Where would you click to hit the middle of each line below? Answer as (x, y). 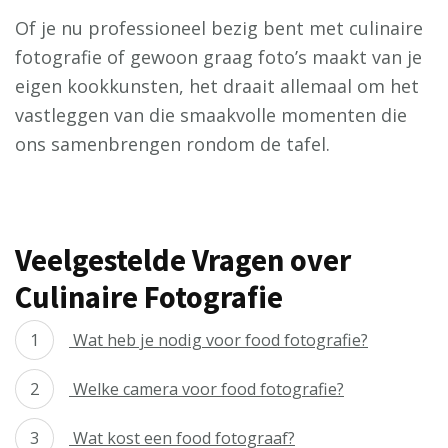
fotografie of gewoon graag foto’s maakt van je (218, 57)
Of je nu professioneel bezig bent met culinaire (219, 28)
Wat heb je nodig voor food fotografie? (218, 340)
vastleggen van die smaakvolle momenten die (211, 115)
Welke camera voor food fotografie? (206, 389)
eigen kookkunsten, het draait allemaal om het (217, 86)
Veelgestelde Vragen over (183, 260)
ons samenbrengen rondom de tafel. (172, 144)
